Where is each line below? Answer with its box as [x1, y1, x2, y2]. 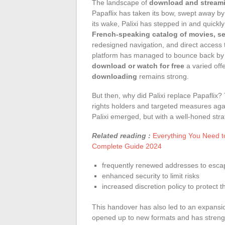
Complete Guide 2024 [92, 142, 162, 150]
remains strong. [137, 72, 189, 80]
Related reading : [92, 131, 151, 140]
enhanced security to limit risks [102, 171, 199, 180]
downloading [92, 72, 137, 80]
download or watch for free [92, 61, 184, 70]
